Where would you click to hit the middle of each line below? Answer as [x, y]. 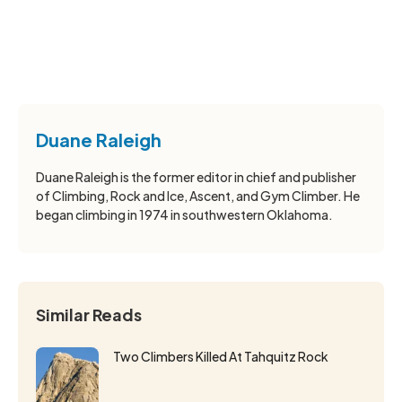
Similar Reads [89, 314]
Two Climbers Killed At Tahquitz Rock [221, 356]
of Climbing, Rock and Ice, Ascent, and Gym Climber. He [198, 195]
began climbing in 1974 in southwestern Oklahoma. [184, 214]
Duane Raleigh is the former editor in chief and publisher [196, 176]
